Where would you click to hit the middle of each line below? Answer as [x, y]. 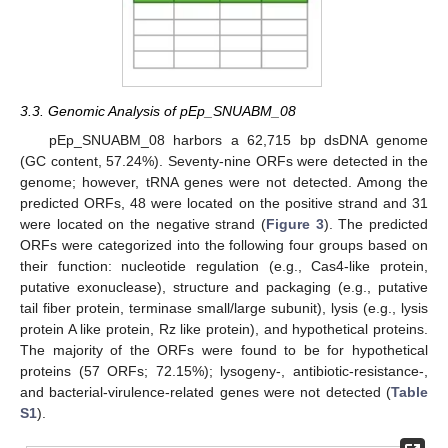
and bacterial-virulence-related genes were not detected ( [205, 391]
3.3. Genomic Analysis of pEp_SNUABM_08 [158, 111]
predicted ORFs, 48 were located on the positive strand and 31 [224, 202]
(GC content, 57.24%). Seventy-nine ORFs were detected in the [224, 160]
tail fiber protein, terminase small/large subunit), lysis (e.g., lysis [224, 307]
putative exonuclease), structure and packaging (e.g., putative [224, 286]
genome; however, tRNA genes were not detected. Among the [224, 181]
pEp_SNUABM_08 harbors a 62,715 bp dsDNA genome [238, 139]
